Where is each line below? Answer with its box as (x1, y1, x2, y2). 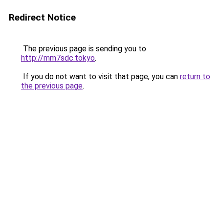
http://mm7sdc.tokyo (21, 53, 95, 63)
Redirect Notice (9, 12, 76, 23)
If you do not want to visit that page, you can (21, 72, 180, 81)
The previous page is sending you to (21, 44, 146, 53)
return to (180, 72, 210, 81)
